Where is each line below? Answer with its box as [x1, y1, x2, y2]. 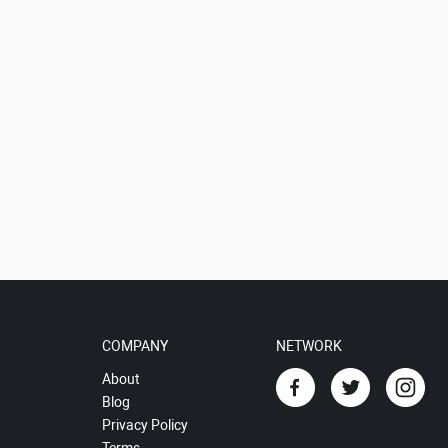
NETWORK [276, 338, 342, 354]
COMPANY [101, 338, 168, 354]
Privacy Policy [101, 417, 188, 433]
